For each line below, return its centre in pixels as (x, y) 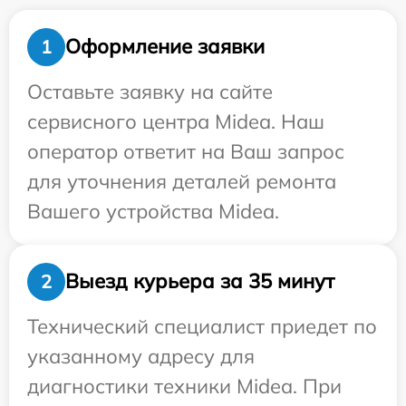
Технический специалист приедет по (202, 326)
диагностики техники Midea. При (184, 386)
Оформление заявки (165, 47)
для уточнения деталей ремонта (182, 181)
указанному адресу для (141, 356)
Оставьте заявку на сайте (150, 91)
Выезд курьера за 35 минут (200, 281)
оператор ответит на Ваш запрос (186, 151)
